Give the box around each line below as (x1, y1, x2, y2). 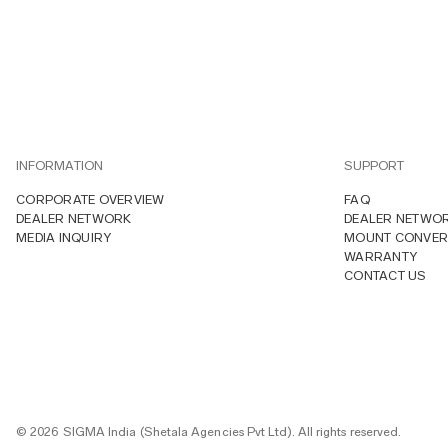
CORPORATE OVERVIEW (16, 191, 165, 207)
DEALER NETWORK (16, 210, 132, 226)
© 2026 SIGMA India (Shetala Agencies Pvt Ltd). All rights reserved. (16, 423, 402, 439)
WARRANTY (344, 248, 418, 264)
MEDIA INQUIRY (16, 229, 112, 245)
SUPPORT (344, 157, 405, 173)
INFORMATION (16, 157, 103, 173)
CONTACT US (344, 267, 427, 283)
